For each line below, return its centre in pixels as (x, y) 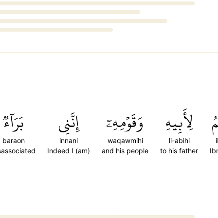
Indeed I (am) (69, 151)
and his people (125, 151)
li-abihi (179, 140)
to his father (179, 151)
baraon (14, 140)
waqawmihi (125, 140)
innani (69, 140)
